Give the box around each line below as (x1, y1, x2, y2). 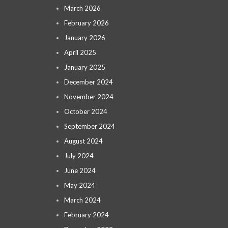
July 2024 (64, 152, 94, 160)
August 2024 (64, 137, 103, 145)
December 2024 (64, 78, 113, 86)
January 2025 (64, 63, 105, 71)
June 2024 (64, 166, 96, 175)
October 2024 (64, 107, 107, 116)
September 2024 (64, 122, 115, 130)
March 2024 (64, 196, 101, 204)
